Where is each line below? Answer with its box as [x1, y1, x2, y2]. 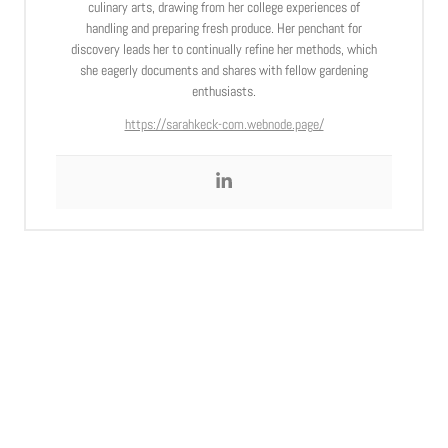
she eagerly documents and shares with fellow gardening [80, 60, 368, 79]
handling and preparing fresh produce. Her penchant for [86, 18, 362, 37]
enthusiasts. [192, 81, 256, 100]
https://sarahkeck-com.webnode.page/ [124, 114, 324, 133]
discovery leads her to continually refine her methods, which [71, 39, 377, 58]
